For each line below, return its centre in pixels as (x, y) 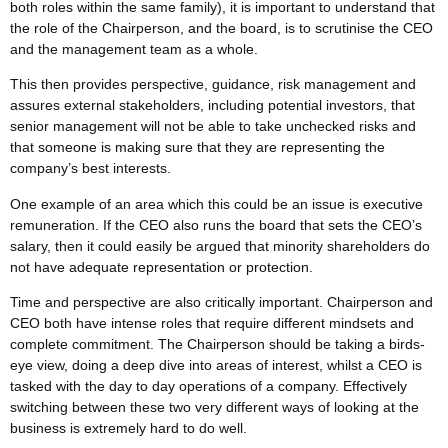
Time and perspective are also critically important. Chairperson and (221, 301)
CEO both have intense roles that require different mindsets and (212, 322)
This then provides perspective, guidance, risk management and (213, 84)
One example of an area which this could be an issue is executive (216, 203)
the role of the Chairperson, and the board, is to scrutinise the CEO (221, 27)
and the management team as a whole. (136, 48)
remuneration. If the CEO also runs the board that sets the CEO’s (216, 224)
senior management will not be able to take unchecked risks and (213, 126)
